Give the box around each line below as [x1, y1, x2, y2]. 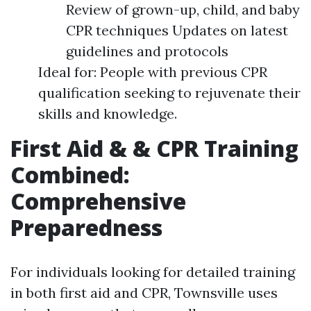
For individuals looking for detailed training [10, 263, 295, 281]
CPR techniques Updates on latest [66, 22, 288, 40]
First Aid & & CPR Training [10, 133, 299, 164]
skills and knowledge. [38, 105, 177, 123]
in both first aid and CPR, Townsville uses [10, 284, 278, 302]
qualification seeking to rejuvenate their [38, 84, 301, 102]
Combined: [10, 160, 130, 190]
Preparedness [10, 212, 162, 243]
